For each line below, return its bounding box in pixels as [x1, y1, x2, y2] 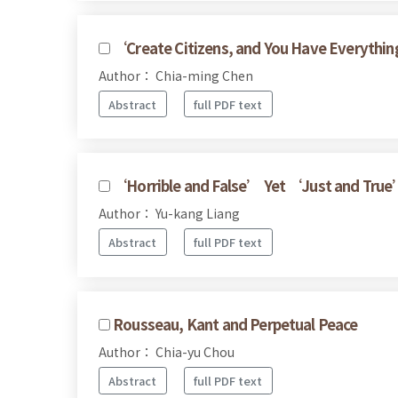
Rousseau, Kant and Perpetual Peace [113, 313, 358, 335]
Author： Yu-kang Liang [99, 204, 240, 223]
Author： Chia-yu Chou [99, 342, 235, 361]
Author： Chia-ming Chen [99, 66, 253, 84]
